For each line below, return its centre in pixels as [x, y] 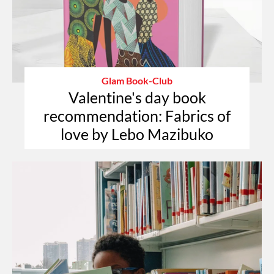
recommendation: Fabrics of [137, 115]
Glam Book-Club [137, 80]
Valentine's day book [137, 97]
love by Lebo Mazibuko [137, 134]
